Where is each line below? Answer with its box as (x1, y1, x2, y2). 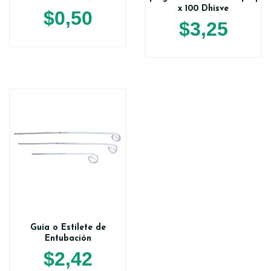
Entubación (44, 234, 91, 244)
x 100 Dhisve (178, 4, 229, 14)
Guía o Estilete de (30, 223, 106, 233)
